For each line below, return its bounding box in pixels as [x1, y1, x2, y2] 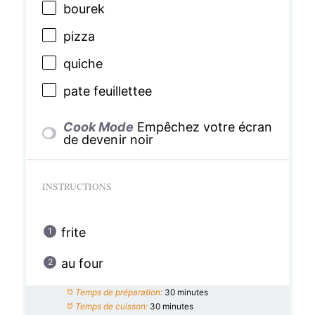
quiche [63, 56, 103, 72]
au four [60, 255, 103, 271]
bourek [63, 1, 105, 17]
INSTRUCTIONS [41, 179, 112, 193]
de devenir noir [63, 131, 153, 147]
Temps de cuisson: [75, 300, 148, 311]
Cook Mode [63, 119, 134, 134]
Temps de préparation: [75, 286, 162, 297]
